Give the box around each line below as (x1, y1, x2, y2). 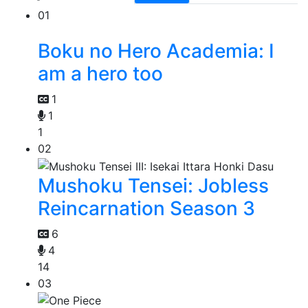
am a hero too (38, 62, 163, 86)
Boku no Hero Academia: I (38, 39, 274, 63)
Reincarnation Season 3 (38, 196, 255, 220)
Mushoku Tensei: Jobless (38, 173, 269, 197)
